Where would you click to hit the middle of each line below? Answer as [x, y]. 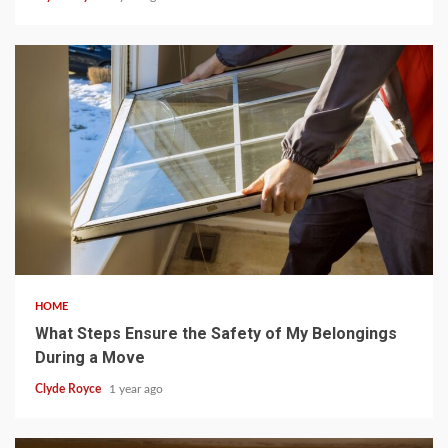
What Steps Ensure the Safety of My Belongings [216, 333]
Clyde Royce [69, 388]
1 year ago [136, 388]
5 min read [58, 245]
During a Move [90, 357]
